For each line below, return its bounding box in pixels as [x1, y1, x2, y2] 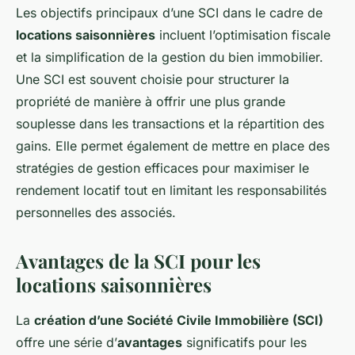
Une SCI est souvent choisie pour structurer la [16, 71, 289, 88]
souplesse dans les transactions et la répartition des [16, 116, 324, 132]
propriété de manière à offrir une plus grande [16, 94, 285, 110]
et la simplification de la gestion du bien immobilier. [16, 49, 323, 66]
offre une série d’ [16, 334, 117, 351]
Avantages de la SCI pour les [16, 248, 261, 274]
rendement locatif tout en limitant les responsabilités [16, 182, 326, 199]
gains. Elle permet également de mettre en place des [16, 138, 330, 155]
